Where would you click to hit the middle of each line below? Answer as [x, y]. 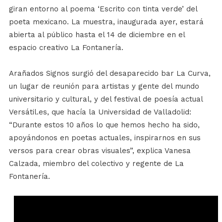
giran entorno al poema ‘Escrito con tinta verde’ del [103, 9]
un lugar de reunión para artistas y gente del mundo [104, 86]
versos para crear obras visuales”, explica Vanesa [100, 151]
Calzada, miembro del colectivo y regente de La [96, 164]
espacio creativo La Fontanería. [66, 48]
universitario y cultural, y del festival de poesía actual [106, 99]
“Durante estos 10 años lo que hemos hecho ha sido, [104, 125]
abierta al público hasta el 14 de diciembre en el [97, 35]
